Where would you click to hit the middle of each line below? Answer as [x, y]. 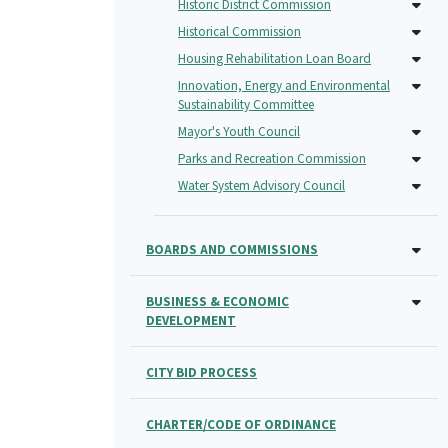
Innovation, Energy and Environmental [284, 85]
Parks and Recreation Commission [272, 158]
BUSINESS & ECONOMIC [217, 301]
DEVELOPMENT [191, 320]
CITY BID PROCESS [201, 372]
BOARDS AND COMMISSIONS [232, 249]
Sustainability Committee [246, 104]
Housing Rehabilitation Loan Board [274, 58]
